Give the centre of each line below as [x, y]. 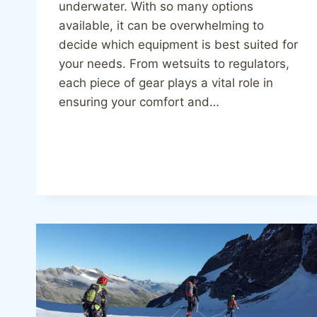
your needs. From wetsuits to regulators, [174, 64]
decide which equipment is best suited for [178, 45]
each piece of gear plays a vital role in [166, 83]
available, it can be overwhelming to [161, 26]
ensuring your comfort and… [139, 102]
